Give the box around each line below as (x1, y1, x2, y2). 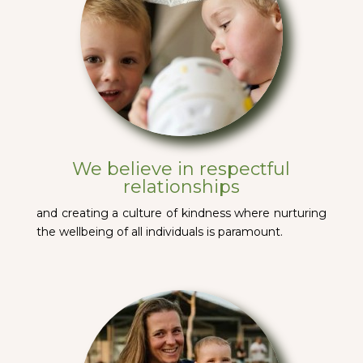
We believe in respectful (72, 158, 291, 180)
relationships (122, 176, 240, 198)
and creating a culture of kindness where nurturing (36, 206, 327, 220)
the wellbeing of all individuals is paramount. (36, 224, 283, 239)
